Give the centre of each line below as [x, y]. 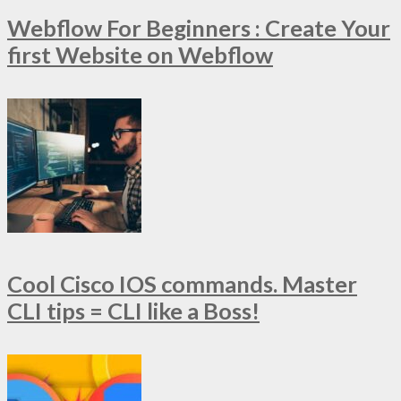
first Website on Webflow [140, 54]
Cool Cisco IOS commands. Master [182, 284]
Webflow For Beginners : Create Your [199, 27]
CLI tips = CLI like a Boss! [133, 311]
